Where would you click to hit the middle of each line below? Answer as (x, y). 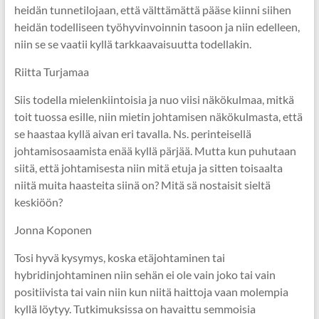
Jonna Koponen (53, 230)
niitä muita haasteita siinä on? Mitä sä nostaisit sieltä (142, 185)
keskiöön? (38, 202)
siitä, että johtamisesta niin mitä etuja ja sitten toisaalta (148, 168)
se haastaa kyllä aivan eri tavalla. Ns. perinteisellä (132, 134)
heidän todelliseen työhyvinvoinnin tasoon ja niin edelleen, (157, 27)
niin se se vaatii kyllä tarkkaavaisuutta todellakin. (132, 44)
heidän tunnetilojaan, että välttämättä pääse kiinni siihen (152, 10)
